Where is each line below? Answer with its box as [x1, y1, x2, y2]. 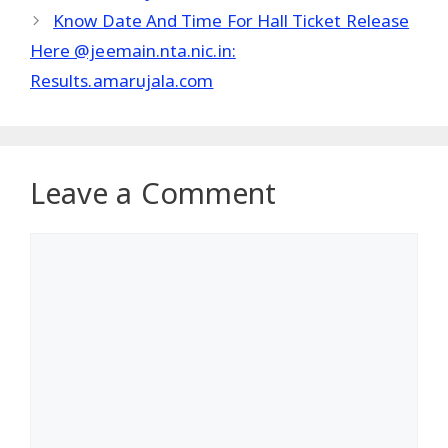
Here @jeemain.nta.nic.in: [30, 39, 236, 63]
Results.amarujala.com [30, 69, 214, 93]
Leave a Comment [30, 173, 277, 213]
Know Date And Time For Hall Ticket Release [53, 9, 410, 33]
